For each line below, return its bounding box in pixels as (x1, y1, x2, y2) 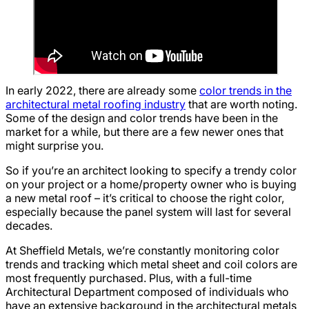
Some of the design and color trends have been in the (6, 110, 278, 125)
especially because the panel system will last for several (6, 204, 291, 219)
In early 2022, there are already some (6, 83, 199, 97)
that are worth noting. (186, 97, 297, 111)
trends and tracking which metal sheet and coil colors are (6, 257, 297, 271)
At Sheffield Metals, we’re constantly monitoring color (6, 243, 279, 257)
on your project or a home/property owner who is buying (6, 177, 297, 191)
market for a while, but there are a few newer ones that (6, 124, 283, 139)
